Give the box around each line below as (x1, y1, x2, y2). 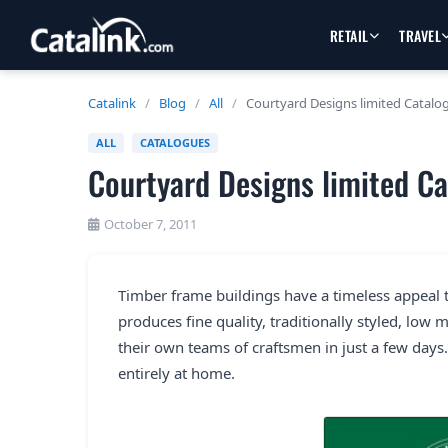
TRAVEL (399, 24, 442, 46)
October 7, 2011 (104, 215, 197, 233)
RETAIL (329, 24, 369, 46)
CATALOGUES (140, 135, 210, 150)
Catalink (88, 94, 136, 112)
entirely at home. (118, 363, 235, 383)
